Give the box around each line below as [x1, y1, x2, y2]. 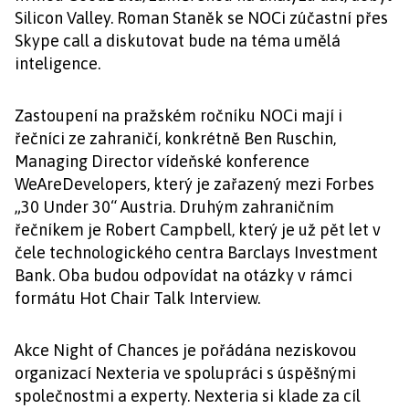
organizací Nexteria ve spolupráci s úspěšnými [15, 363, 356, 383]
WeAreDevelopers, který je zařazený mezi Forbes [15, 174, 374, 194]
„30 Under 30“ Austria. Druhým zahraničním [15, 197, 334, 216]
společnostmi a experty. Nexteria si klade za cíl [15, 386, 361, 405]
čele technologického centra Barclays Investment [15, 243, 378, 262]
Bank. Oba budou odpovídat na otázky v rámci [15, 266, 352, 285]
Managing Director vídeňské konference [15, 152, 309, 171]
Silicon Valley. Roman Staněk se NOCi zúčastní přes [15, 8, 388, 27]
